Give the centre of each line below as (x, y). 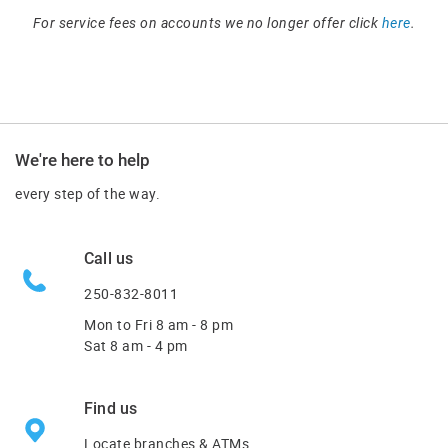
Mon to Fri (120, 324)
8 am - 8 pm (194, 324)
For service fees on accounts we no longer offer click (207, 22)
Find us (111, 408)
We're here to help (82, 159)
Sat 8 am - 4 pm (136, 345)
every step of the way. (87, 194)
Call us (109, 258)
